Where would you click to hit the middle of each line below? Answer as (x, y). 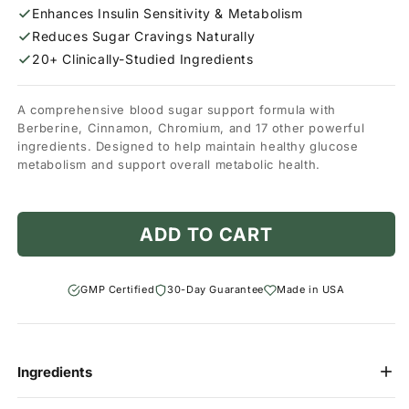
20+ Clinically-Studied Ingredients (143, 59)
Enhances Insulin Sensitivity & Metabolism (168, 14)
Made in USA (310, 290)
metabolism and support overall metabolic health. (169, 165)
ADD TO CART (206, 234)
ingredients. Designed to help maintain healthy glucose (188, 147)
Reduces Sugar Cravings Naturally (144, 37)
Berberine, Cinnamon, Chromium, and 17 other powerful (191, 128)
